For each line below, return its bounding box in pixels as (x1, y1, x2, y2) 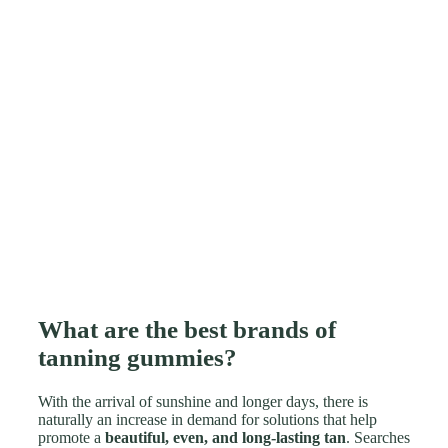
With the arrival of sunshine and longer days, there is (38, 392, 368, 410)
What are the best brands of (38, 315, 336, 343)
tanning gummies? (38, 343, 237, 371)
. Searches (346, 428, 410, 446)
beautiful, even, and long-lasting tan (105, 428, 346, 446)
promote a (38, 428, 105, 446)
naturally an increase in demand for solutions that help (38, 410, 377, 428)
